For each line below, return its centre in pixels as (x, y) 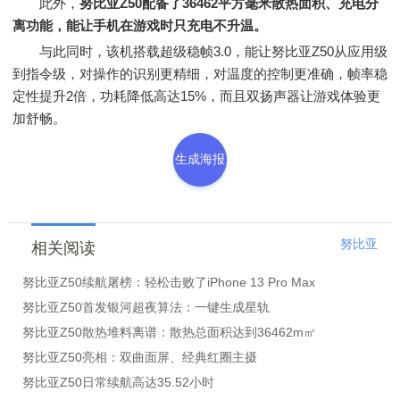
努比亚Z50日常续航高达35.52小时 (118, 382)
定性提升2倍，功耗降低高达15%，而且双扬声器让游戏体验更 (196, 96)
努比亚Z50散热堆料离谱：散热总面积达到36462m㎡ (169, 332)
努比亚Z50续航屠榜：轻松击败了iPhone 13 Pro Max (169, 282)
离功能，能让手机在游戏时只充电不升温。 (140, 25)
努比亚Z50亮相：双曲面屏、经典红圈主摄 (140, 357)
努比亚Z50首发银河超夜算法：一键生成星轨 (146, 307)
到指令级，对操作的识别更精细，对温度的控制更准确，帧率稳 (200, 74)
